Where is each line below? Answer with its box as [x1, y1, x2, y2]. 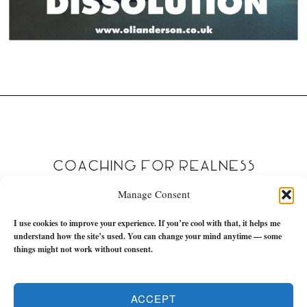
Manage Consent [117, 187, 190, 201]
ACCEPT [131, 291, 176, 306]
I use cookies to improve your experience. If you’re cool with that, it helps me [14, 217, 280, 229]
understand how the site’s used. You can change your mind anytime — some [14, 230, 282, 242]
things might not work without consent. [14, 243, 153, 255]
